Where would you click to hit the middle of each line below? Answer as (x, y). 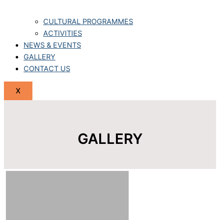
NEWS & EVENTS (52, 45)
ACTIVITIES (63, 33)
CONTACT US (47, 69)
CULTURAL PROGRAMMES (88, 21)
